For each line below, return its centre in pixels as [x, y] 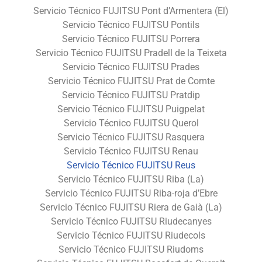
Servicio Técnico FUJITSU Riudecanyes [131, 221]
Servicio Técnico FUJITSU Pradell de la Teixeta [131, 53]
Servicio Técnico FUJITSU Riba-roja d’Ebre [131, 193]
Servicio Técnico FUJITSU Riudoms [131, 249]
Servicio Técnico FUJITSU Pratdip [131, 95]
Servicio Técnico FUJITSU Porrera [131, 39]
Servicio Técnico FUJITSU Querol [131, 123]
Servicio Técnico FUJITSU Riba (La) [131, 179]
